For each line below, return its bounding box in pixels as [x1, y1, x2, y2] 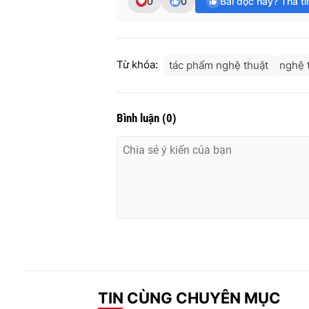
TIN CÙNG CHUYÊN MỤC [98, 288, 281, 307]
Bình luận [117, 111, 162, 126]
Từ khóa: [117, 58, 158, 72]
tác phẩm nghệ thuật [169, 59, 268, 72]
